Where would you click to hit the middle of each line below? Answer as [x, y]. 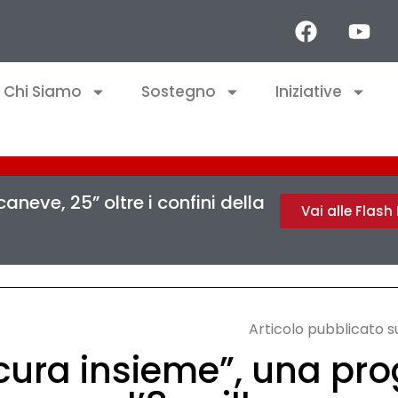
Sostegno [179, 92]
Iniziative [309, 92]
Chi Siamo [43, 92]
